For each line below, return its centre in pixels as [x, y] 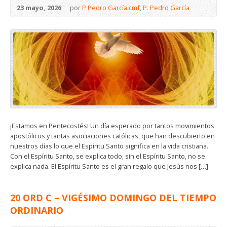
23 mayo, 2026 [39, 8]
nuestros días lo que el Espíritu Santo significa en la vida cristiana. [109, 146]
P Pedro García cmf [111, 8]
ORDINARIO [37, 211]
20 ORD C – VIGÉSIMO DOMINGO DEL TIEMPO [113, 198]
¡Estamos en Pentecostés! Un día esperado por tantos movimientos [112, 126]
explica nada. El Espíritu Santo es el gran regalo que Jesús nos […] [109, 166]
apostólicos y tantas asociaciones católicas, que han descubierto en [112, 136]
